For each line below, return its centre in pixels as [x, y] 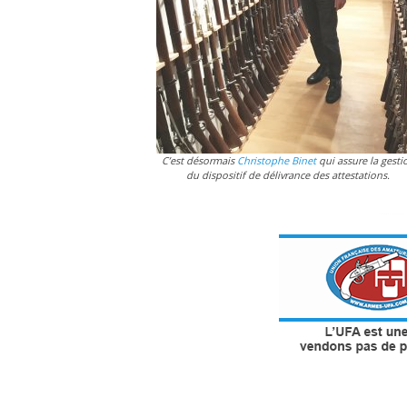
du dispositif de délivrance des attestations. [288, 174]
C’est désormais [199, 160]
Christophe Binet [276, 160]
